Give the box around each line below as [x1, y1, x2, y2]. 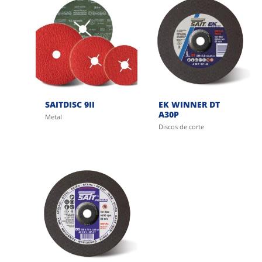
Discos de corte [158, 122, 204, 132]
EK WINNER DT [158, 98, 220, 110]
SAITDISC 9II [45, 98, 95, 110]
